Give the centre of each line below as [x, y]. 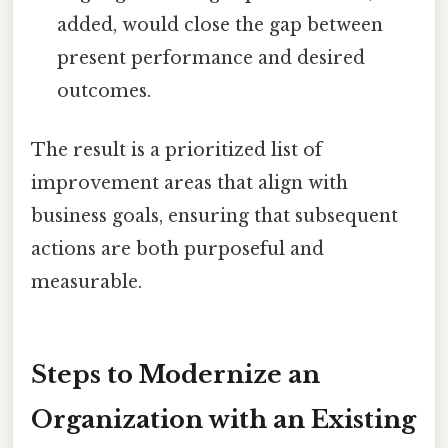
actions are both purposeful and [177, 248]
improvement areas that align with [189, 182]
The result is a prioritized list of [176, 149]
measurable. [86, 281]
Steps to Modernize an [175, 374]
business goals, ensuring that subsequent [214, 215]
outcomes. [104, 90]
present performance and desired [211, 57]
